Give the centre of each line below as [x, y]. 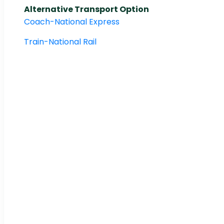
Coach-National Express [72, 22]
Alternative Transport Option [86, 9]
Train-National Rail [60, 42]
